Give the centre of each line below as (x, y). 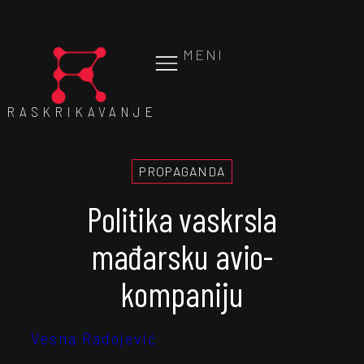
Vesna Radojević (94, 338)
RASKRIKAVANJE (82, 111)
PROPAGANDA (182, 171)
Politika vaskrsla (182, 219)
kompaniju (182, 293)
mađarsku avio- (182, 256)
